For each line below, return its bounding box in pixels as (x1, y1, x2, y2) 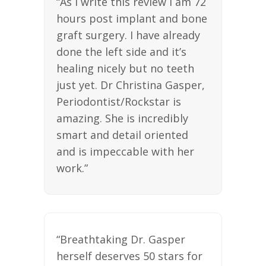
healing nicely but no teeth (56, 61, 194, 75)
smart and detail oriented (56, 127, 188, 142)
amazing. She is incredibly (56, 110, 188, 125)
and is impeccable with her (56, 144, 194, 159)
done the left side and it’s (56, 44, 186, 59)
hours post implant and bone (56, 11, 207, 26)
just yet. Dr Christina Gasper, (56, 77, 205, 92)
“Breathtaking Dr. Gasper (56, 232, 185, 246)
